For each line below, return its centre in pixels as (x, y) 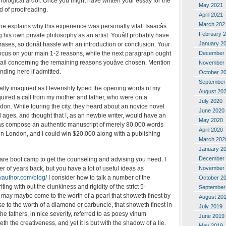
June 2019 (212, 216)
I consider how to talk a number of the (99, 177)
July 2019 (211, 206)
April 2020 (211, 129)
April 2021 (211, 14)
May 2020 (211, 120)
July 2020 (211, 101)
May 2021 (211, 5)
